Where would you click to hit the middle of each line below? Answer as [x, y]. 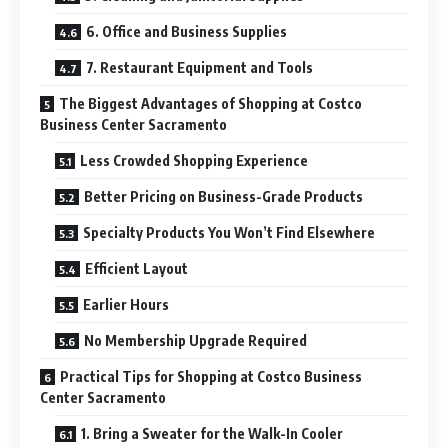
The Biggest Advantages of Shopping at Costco [210, 103]
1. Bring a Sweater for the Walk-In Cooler [212, 433]
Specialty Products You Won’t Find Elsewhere [229, 232]
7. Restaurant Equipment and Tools [199, 67]
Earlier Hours [126, 304]
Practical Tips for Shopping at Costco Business [211, 376]
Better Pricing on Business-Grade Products [223, 196]
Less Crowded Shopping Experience [194, 160]
